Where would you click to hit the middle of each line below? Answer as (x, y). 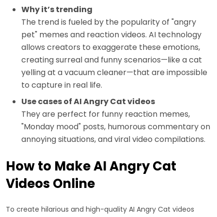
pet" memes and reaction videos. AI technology (111, 34)
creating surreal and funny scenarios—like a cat (112, 60)
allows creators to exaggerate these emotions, (111, 47)
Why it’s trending (57, 9)
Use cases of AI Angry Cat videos (88, 101)
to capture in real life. (62, 85)
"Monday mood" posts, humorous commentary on (116, 126)
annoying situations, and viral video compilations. (113, 139)
